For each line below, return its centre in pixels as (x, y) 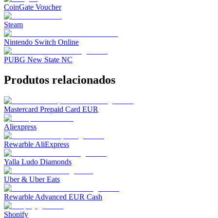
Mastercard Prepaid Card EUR (51, 109)
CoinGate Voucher (33, 7)
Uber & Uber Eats (32, 180)
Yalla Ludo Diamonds (38, 162)
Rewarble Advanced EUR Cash (53, 197)
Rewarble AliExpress (36, 145)
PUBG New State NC (38, 59)
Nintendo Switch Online (41, 42)
